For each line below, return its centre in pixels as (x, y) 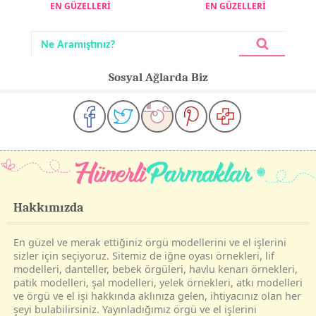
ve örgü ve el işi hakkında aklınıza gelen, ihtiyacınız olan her (157, 296)
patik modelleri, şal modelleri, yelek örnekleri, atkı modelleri (158, 282)
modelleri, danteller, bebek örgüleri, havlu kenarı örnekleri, (155, 269)
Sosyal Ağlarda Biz (158, 77)
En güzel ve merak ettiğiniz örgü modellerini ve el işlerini (150, 242)
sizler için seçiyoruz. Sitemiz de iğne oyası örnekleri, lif (144, 255)
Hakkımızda (48, 207)
